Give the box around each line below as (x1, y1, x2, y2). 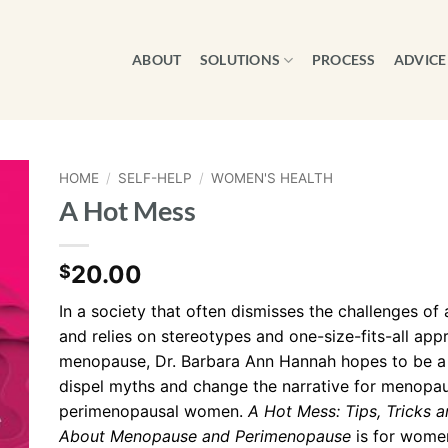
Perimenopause (235, 425, 351, 446)
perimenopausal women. (59, 400, 248, 421)
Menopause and (110, 425, 230, 446)
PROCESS (311, 51, 376, 68)
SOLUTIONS (199, 51, 281, 68)
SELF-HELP (118, 170, 193, 186)
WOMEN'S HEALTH (211, 170, 334, 186)
